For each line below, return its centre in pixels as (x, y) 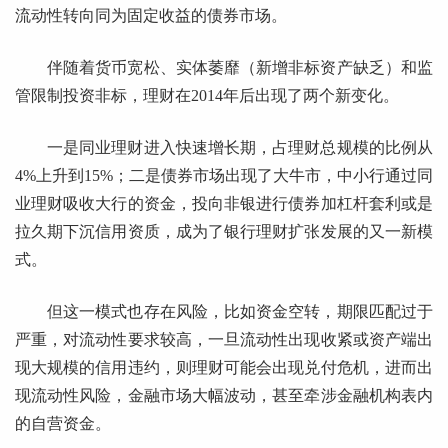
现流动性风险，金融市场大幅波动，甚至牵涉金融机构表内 (224, 396)
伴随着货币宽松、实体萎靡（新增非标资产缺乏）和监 (240, 68)
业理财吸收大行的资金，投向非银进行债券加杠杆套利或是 (224, 204)
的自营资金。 (63, 424)
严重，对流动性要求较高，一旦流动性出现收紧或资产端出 (224, 340)
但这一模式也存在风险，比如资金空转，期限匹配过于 (240, 312)
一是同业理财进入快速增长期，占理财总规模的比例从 (240, 148)
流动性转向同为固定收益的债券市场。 (151, 16)
